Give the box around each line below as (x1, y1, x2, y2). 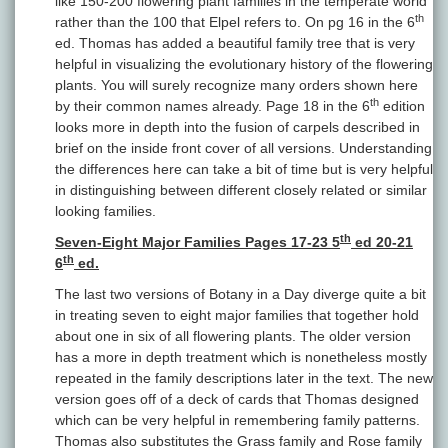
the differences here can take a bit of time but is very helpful (55, 161, 433, 178)
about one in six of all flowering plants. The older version (55, 328, 411, 345)
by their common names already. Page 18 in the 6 (55, 98, 370, 115)
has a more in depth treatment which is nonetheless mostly (55, 349, 427, 366)
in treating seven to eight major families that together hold (55, 307, 419, 324)
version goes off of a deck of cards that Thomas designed (55, 391, 419, 408)
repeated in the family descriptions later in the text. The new (55, 370, 433, 387)
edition (379, 98, 425, 115)
